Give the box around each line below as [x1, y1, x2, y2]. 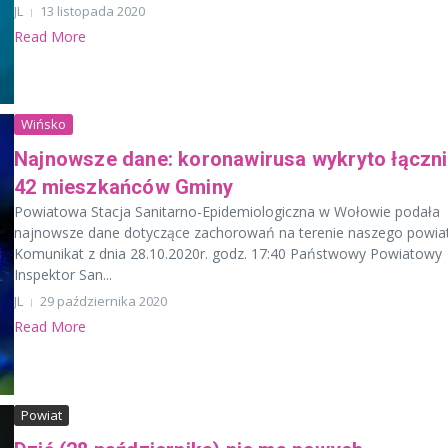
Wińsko [21, 115, 66, 134]
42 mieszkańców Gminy [14, 175, 233, 200]
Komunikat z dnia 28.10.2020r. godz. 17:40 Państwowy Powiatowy [14, 244, 442, 264]
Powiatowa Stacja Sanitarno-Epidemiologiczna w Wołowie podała [14, 202, 440, 222]
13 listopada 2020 [40, 2, 145, 21]
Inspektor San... [14, 265, 112, 285]
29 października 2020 [40, 292, 167, 311]
